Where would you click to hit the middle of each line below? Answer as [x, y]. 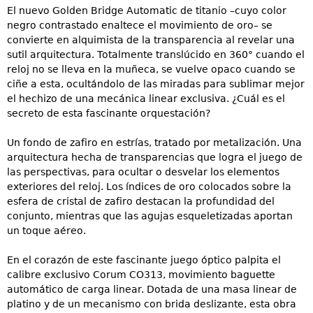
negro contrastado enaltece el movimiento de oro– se [140, 26]
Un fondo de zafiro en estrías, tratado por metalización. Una [154, 143]
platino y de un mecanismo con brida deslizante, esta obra [152, 304]
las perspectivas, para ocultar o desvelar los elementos [143, 172]
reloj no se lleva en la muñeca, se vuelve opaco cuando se [151, 70]
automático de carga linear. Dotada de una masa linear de [152, 290]
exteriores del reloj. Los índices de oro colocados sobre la [149, 187]
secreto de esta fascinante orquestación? [109, 114]
